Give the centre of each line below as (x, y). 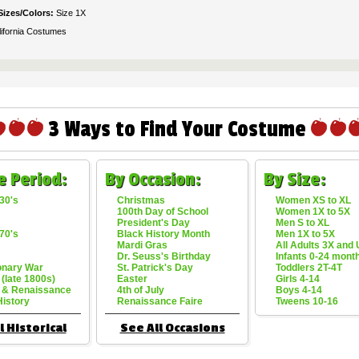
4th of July (141, 290)
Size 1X (71, 13)
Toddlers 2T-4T (309, 268)
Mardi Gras (142, 245)
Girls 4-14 (298, 279)
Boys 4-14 (299, 290)
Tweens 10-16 (307, 301)
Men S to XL (303, 223)
